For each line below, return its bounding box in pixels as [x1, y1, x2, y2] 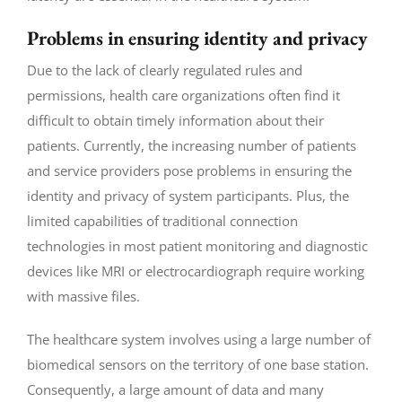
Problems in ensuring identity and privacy [26, 24, 368, 51]
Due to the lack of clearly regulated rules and [26, 60, 302, 79]
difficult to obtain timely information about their [26, 110, 324, 129]
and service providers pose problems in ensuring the [26, 161, 352, 179]
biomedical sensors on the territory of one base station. [26, 354, 369, 373]
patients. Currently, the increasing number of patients [26, 135, 356, 154]
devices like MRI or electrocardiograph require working [26, 261, 364, 280]
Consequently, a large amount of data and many [26, 380, 324, 398]
